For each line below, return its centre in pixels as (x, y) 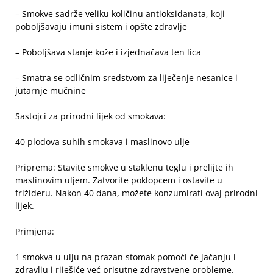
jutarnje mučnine (51, 91)
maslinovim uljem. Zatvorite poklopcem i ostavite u (119, 180)
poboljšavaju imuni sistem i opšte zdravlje (101, 27)
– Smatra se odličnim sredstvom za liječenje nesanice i (126, 78)
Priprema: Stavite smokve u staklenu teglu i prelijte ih (124, 168)
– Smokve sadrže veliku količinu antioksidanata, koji (120, 14)
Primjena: (35, 232)
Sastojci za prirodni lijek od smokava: (90, 116)
